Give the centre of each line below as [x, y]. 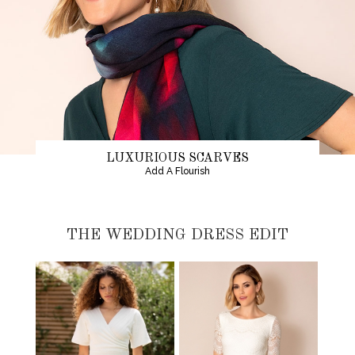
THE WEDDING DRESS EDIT [177, 235]
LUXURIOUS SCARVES [177, 158]
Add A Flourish [177, 171]
